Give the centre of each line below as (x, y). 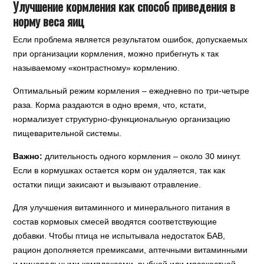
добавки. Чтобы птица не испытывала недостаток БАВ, (119, 235)
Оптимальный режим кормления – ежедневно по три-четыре (131, 90)
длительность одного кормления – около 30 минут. (142, 156)
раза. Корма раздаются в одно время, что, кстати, (110, 105)
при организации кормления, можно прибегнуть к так (116, 53)
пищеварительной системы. (67, 133)
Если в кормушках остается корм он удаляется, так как (119, 170)
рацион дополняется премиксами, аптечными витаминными (131, 250)
